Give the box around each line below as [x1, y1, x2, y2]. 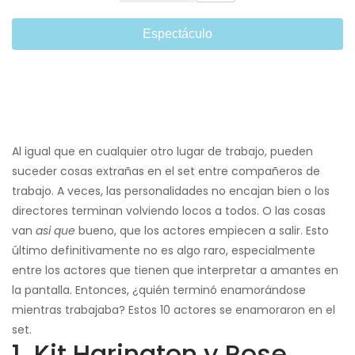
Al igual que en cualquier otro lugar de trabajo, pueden [12, 143, 313, 160]
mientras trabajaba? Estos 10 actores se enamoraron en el [12, 302, 335, 319]
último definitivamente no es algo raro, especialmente [12, 242, 315, 259]
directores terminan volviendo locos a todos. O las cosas [12, 203, 326, 219]
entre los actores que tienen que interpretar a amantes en [12, 262, 338, 279]
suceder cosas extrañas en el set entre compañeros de [12, 163, 320, 180]
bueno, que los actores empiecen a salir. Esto [75, 223, 329, 239]
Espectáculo [143, 27, 212, 41]
